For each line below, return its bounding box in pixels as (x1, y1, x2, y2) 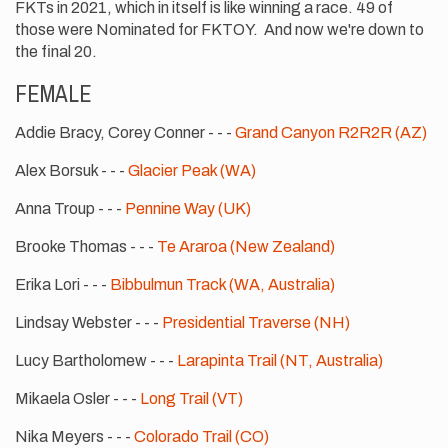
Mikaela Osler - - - (15, 389, 140, 407)
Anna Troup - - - (15, 199, 125, 217)
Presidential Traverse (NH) (162, 313, 350, 331)
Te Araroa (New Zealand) (157, 237, 335, 255)
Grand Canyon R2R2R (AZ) (235, 123, 427, 141)
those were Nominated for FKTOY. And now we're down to (15, 20, 424, 38)
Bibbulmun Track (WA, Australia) (110, 275, 335, 293)
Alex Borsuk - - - (15, 161, 128, 179)
